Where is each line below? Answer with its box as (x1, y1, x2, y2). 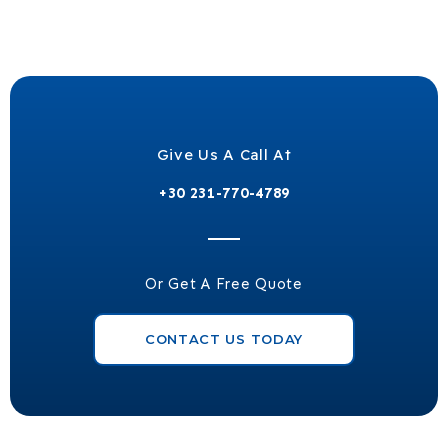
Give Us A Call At (156, 144, 292, 164)
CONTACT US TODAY (144, 330, 304, 347)
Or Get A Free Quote (145, 274, 303, 293)
